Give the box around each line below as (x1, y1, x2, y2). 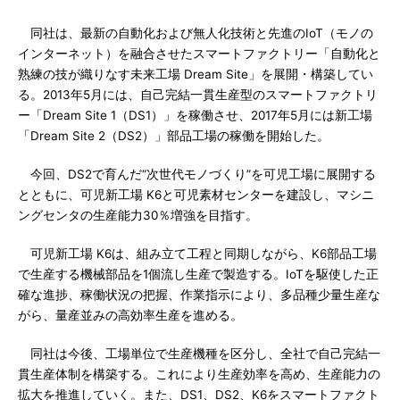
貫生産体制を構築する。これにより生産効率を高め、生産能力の (18, 367, 380, 381)
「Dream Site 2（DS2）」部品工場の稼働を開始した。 (18, 129, 329, 143)
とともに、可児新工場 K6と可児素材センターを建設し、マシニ (18, 187, 374, 202)
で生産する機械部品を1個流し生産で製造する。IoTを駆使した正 (18, 267, 379, 281)
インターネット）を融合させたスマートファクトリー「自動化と (18, 46, 380, 61)
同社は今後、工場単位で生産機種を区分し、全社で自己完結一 (18, 346, 380, 361)
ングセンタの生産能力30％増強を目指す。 (18, 208, 258, 222)
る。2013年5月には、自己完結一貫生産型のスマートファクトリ (18, 87, 378, 102)
